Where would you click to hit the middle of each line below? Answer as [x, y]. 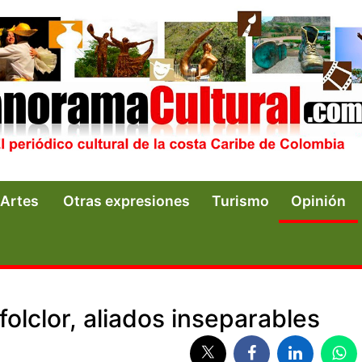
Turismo [240, 200]
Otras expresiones [126, 200]
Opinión [318, 200]
